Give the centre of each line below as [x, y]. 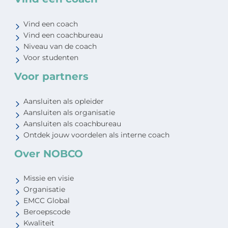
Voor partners [52, 77]
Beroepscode [47, 212]
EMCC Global [46, 201]
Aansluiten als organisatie [69, 112]
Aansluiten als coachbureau [72, 123]
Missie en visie [48, 178]
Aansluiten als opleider [63, 101]
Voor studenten [51, 58]
